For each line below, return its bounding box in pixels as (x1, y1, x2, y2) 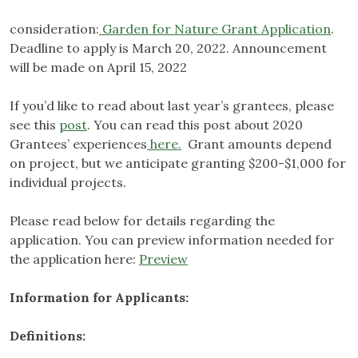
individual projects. (10, 174, 126, 191)
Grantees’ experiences (10, 136, 147, 153)
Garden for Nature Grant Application (99, 21, 331, 38)
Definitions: (10, 328, 86, 344)
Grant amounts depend (181, 136, 332, 153)
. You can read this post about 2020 (87, 117, 303, 133)
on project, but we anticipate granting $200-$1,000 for (10, 155, 346, 172)
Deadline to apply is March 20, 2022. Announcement (10, 40, 327, 57)
